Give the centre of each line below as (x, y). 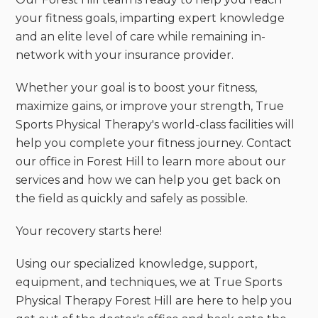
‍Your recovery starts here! (89, 231)
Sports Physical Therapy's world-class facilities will (155, 125)
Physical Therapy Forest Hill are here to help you (154, 301)
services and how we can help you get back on (148, 180)
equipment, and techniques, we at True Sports (149, 283)
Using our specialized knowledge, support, (137, 264)
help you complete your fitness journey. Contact (154, 143)
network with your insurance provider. (125, 55)
